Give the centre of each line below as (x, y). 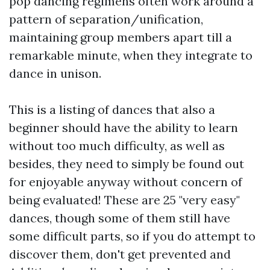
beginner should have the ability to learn (124, 127)
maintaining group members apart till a (121, 37)
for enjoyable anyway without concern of (126, 182)
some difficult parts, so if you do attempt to (132, 236)
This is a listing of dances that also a (112, 109)
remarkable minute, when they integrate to (131, 55)
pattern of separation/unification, (106, 19)
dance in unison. (55, 73)
